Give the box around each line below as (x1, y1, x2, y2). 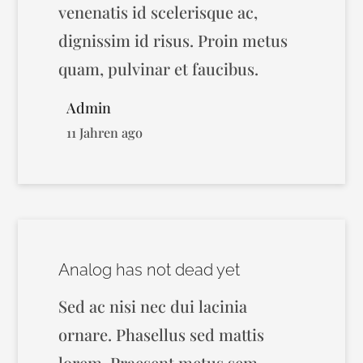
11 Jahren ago (66, 123, 143, 141)
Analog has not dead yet (58, 260, 241, 280)
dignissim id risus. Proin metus (58, 29, 288, 51)
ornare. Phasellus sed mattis (58, 323, 265, 345)
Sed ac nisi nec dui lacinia (58, 295, 248, 317)
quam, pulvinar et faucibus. (58, 58, 259, 79)
